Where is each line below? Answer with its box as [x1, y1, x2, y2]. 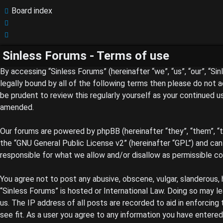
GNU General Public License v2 [16, 138, 124, 148]
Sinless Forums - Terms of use [2, 49, 169, 63]
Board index [11, 6, 52, 15]
